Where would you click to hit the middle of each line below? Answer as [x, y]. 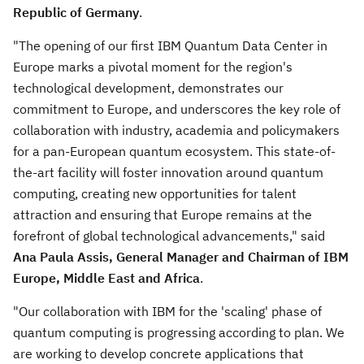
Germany [112, 12]
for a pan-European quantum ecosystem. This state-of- [174, 151]
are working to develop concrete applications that [158, 353]
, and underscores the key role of [245, 108]
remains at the [267, 214]
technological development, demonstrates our [148, 87]
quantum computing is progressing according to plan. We [179, 332]
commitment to [60, 108]
